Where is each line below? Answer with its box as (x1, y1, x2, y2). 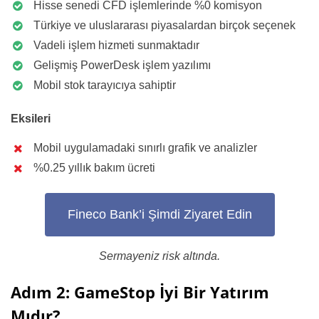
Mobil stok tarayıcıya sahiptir (33, 78, 176, 91)
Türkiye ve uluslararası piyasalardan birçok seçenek (33, 19, 296, 31)
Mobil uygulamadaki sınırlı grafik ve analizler (33, 141, 257, 154)
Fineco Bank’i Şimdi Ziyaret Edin (67, 207, 252, 222)
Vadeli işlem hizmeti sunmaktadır (33, 38, 199, 51)
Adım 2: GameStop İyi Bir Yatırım (11, 281, 269, 303)
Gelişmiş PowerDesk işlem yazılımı (33, 58, 211, 71)
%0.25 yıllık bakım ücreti (33, 161, 155, 174)
